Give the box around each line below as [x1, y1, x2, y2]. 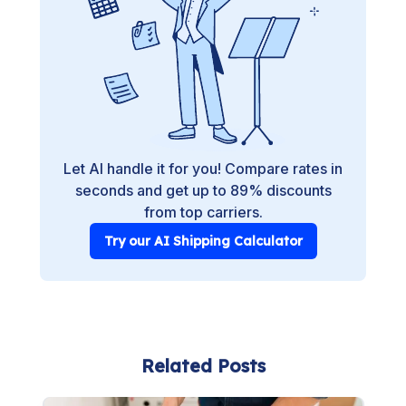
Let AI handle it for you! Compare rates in [63, 159, 343, 178]
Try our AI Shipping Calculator [103, 233, 303, 249]
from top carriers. [143, 203, 263, 221]
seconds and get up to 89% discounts [74, 181, 332, 199]
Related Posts [140, 354, 266, 377]
